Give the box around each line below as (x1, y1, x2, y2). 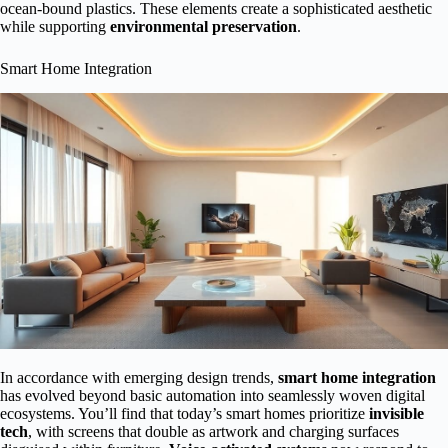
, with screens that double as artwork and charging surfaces (28, 423, 399, 441)
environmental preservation (110, 18, 297, 36)
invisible (369, 405, 424, 423)
